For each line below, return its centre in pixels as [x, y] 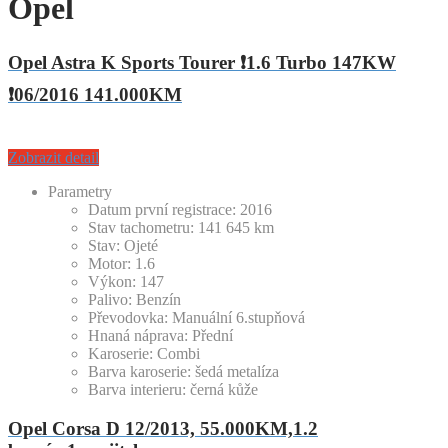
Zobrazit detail [53, 158]
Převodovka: [128, 318]
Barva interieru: [137, 390]
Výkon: [112, 282]
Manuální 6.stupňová [238, 318]
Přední [212, 336]
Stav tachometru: [141, 228]
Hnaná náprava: [138, 336]
